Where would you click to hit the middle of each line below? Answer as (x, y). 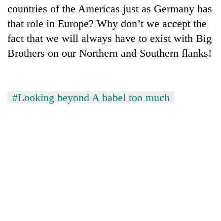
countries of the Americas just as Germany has (110, 8)
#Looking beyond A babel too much (91, 97)
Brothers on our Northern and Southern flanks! (110, 53)
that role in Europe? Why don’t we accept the (107, 23)
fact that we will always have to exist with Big (110, 38)
